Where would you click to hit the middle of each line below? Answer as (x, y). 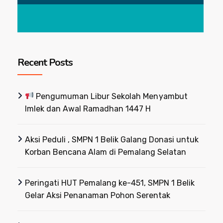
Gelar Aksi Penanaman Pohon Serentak (98, 195)
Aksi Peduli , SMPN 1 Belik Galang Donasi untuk (112, 139)
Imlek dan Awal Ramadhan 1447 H (88, 109)
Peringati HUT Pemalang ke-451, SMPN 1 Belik (110, 183)
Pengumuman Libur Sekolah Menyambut (111, 96)
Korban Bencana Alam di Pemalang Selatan (106, 152)
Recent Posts (45, 62)
